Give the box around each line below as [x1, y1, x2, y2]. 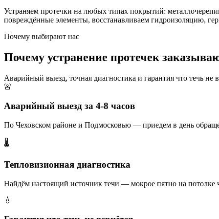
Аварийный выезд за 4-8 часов [4, 100, 135, 111]
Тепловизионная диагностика [4, 159, 131, 170]
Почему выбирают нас [4, 32, 79, 41]
